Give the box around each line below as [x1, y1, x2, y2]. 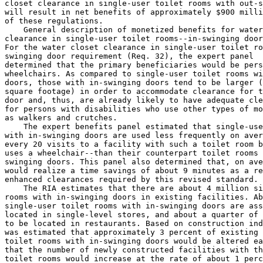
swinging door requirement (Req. [5, 52, 155, 60]
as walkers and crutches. [5, 113, 117, 122]
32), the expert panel [155, 52, 258, 60]
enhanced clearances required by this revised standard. [5, 175, 258, 184]
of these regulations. [5, 16, 103, 25]
